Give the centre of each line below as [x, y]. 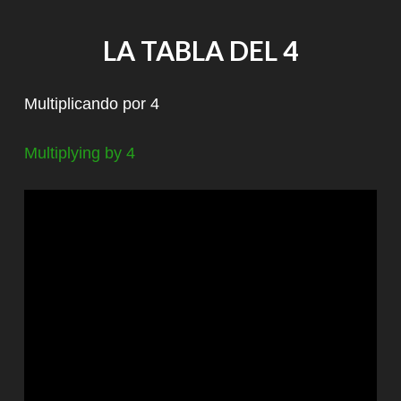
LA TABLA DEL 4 [200, 50]
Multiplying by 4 [80, 153]
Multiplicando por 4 [92, 103]
